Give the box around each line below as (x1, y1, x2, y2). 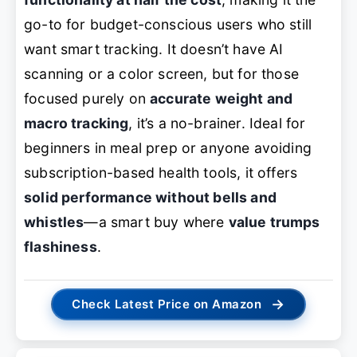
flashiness (24, 237, 97, 255)
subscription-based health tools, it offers (24, 163, 298, 181)
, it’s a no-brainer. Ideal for (128, 114, 306, 131)
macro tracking (24, 114, 129, 131)
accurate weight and (150, 89, 293, 107)
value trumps (228, 213, 320, 230)
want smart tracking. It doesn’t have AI (24, 40, 284, 57)
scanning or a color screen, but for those (24, 65, 299, 82)
